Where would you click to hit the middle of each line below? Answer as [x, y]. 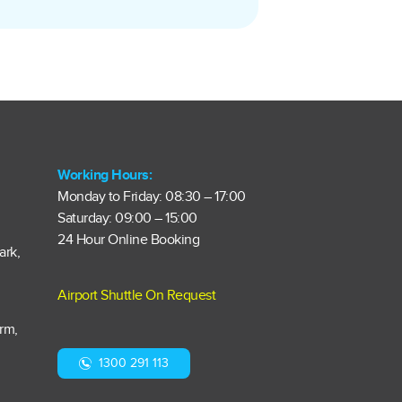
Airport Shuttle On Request [136, 296]
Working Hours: [105, 175]
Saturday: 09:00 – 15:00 [127, 218]
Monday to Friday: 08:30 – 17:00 [152, 197]
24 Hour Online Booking [128, 240]
